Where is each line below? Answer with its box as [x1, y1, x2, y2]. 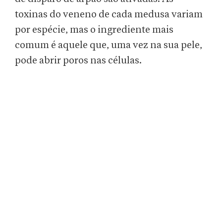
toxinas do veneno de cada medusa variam [15, 9, 203, 20]
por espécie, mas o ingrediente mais [15, 25, 173, 35]
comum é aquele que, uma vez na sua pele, [15, 40, 202, 51]
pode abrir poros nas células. [15, 55, 142, 66]
